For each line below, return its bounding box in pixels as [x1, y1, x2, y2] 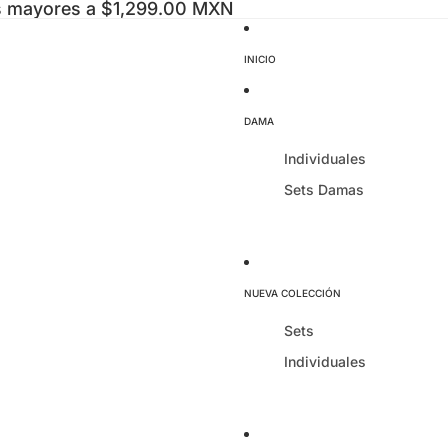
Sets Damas [284, 181, 364, 198]
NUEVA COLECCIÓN [244, 287, 341, 299]
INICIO [244, 53, 276, 65]
